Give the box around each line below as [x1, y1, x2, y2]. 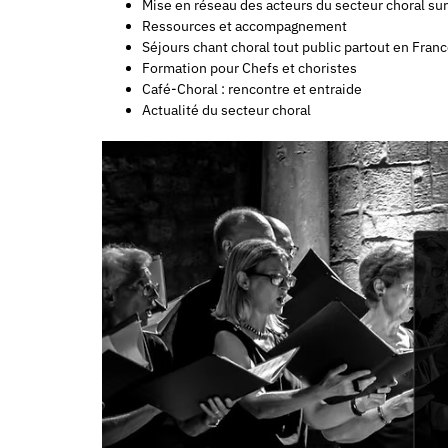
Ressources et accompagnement [142, 16, 347, 35]
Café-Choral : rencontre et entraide [142, 79, 362, 98]
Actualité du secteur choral [142, 100, 311, 119]
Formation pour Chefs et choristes [142, 58, 357, 77]
